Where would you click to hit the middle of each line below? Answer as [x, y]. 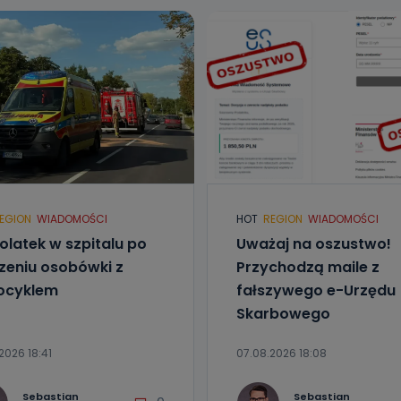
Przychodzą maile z [308, 267]
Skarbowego [283, 314]
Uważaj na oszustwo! [314, 244]
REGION [283, 219]
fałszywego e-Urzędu [316, 290]
